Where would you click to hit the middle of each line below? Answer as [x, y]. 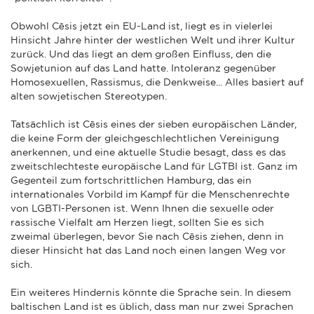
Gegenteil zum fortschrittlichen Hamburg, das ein [131, 180]
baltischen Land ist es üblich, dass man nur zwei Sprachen [152, 306]
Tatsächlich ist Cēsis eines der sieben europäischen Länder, [153, 124]
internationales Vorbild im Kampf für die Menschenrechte [150, 194]
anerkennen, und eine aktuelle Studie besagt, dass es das [148, 152]
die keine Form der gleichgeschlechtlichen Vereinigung [145, 138]
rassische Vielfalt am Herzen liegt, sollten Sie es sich [137, 222]
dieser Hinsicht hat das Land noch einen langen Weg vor [148, 250]
